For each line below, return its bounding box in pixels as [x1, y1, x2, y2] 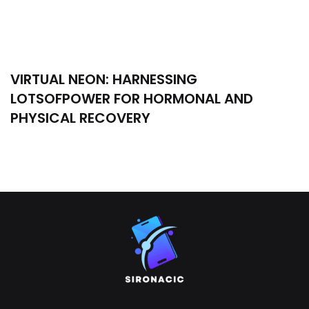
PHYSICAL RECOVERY [10, 108, 150, 128]
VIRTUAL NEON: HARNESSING [10, 70, 197, 90]
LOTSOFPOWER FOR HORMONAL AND [10, 89, 253, 109]
